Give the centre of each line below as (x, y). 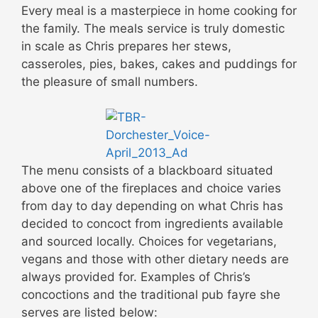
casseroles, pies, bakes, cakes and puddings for (159, 64)
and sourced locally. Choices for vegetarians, (149, 242)
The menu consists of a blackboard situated (147, 171)
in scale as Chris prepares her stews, (126, 46)
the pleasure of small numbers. (110, 81)
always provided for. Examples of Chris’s (136, 277)
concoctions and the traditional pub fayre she (151, 295)
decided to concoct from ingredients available (152, 224)
